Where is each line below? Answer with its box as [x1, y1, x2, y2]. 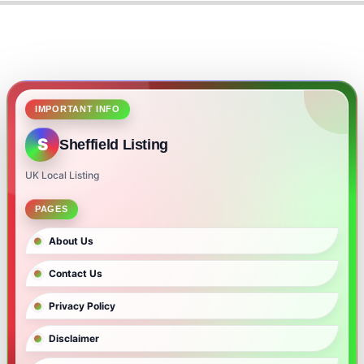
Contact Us [49, 267, 102, 280]
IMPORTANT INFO [35, 104, 120, 115]
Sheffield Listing [59, 136, 169, 153]
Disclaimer [49, 332, 99, 345]
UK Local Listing [25, 169, 99, 182]
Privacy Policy [49, 300, 115, 313]
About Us [49, 235, 93, 248]
